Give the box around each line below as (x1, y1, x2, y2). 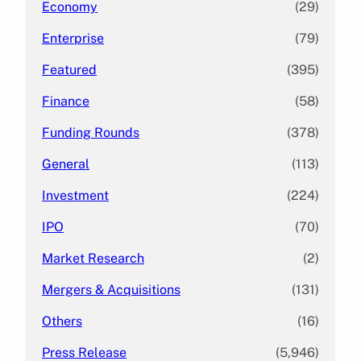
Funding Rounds (42, 124, 139, 140)
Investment (42, 187, 109, 203)
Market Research (42, 250, 144, 266)
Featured (42, 61, 97, 77)
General (42, 156, 89, 172)
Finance (42, 93, 89, 109)
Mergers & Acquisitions (42, 281, 180, 297)
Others (42, 313, 82, 329)
